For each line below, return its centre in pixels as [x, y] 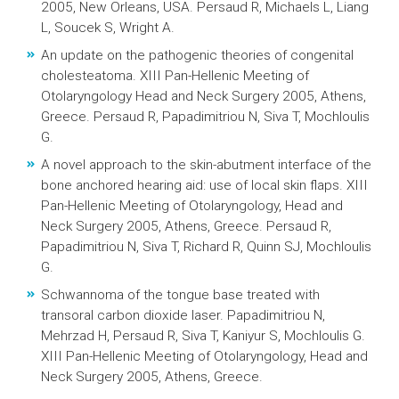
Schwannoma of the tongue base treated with [180, 295]
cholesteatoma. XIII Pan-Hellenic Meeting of [175, 76]
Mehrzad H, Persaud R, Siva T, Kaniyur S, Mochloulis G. [203, 336]
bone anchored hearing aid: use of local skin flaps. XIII [204, 185]
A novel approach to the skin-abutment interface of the [206, 165]
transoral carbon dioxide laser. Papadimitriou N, [183, 315]
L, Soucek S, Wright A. [108, 28]
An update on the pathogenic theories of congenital [197, 55]
